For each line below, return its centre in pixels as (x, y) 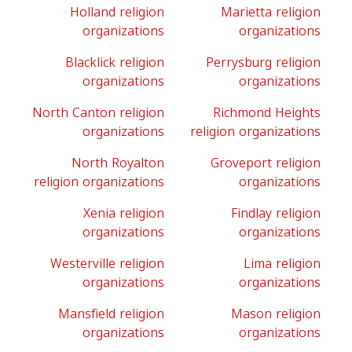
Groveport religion (266, 163)
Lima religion (282, 264)
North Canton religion (98, 113)
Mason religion (276, 314)
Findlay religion (276, 213)
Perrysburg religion (263, 62)
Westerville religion (107, 264)
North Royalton (118, 163)
